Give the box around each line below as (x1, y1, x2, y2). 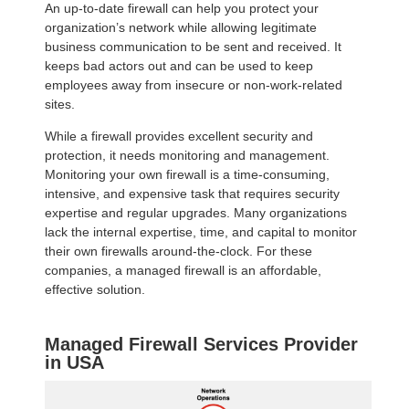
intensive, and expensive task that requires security (45, 186, 340, 202)
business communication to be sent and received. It (45, 39, 341, 55)
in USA (45, 352, 104, 373)
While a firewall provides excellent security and (45, 129, 313, 144)
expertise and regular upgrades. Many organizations (45, 205, 347, 221)
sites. (45, 97, 75, 112)
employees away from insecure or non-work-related (45, 78, 342, 93)
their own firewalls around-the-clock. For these (45, 244, 312, 259)
